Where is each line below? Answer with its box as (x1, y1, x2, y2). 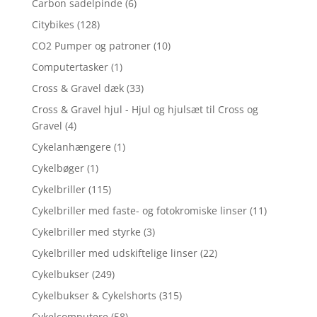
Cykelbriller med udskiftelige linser (31, 246, 197, 260)
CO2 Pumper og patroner (31, 39, 151, 52)
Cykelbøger (31, 161, 84, 175)
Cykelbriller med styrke (31, 225, 141, 238)
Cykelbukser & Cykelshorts (31, 289, 156, 302)
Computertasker (31, 60, 108, 74)
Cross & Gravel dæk (31, 81, 124, 95)
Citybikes (31, 18, 74, 31)
